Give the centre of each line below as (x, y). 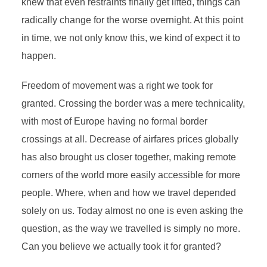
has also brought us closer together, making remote (128, 157)
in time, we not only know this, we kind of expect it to (131, 38)
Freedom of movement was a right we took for (117, 86)
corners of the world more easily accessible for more (131, 175)
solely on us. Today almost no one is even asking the (132, 211)
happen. (40, 56)
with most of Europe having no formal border (114, 121)
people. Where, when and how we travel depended (128, 193)
